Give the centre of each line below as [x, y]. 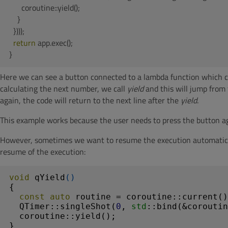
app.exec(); [54, 43]
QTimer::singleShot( [63, 206]
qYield [50, 177]
